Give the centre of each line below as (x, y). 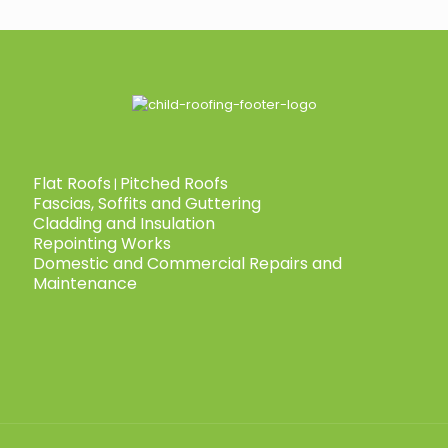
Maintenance (85, 283)
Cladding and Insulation (124, 223)
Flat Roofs (72, 183)
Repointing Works (102, 243)
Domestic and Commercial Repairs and (187, 263)
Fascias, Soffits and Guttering (147, 203)
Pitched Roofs (174, 183)
